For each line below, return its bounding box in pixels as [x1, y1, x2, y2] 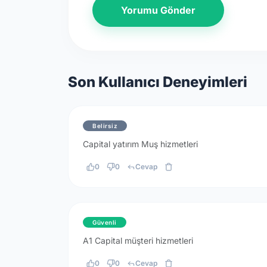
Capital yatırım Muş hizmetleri [83, 139, 198, 150]
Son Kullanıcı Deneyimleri [68, 73, 247, 91]
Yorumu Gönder [121, 4, 195, 17]
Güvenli [92, 219, 117, 226]
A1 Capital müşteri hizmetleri [83, 235, 193, 246]
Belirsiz [92, 122, 117, 130]
